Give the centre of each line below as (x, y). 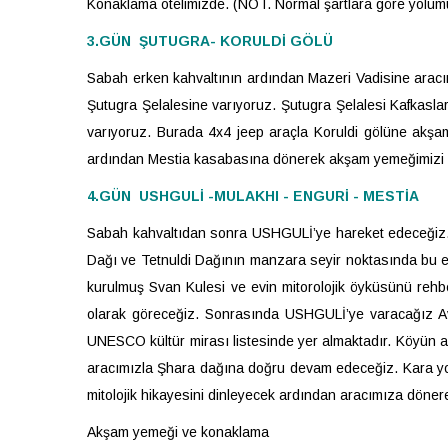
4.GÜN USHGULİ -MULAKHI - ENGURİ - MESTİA (253, 195)
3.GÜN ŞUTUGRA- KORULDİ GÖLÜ (210, 40)
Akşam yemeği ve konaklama (178, 431)
